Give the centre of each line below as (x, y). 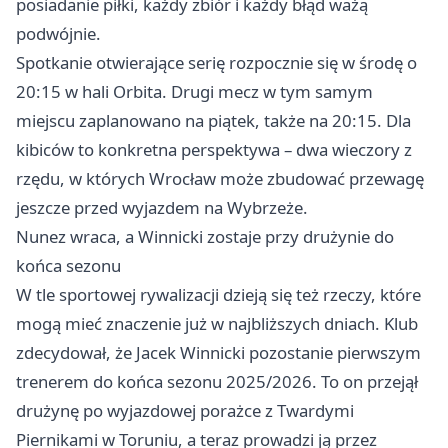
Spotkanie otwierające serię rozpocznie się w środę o (216, 62)
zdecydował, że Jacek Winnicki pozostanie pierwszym (218, 352)
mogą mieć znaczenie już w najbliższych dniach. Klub (217, 323)
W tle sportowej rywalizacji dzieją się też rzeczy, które (218, 294)
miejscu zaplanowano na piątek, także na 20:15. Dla (213, 120)
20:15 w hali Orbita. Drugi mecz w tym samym (194, 91)
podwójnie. (58, 33)
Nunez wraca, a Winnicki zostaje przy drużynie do (205, 236)
